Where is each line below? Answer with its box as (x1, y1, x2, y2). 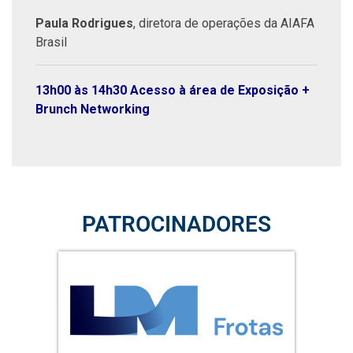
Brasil (35, 35, 67, 50)
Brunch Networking (35, 102, 150, 117)
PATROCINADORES (82, 211, 271, 238)
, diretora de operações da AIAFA (133, 16, 314, 32)
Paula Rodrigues (35, 16, 133, 32)
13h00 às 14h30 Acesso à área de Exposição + (35, 83, 310, 98)
